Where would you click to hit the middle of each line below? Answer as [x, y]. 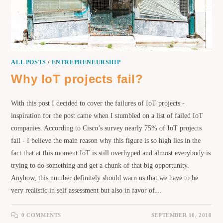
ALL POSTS [29, 62]
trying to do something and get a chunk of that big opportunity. [100, 165]
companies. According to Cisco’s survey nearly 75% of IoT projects [107, 128]
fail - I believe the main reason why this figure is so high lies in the [106, 140]
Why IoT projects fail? [77, 79]
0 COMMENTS [42, 215]
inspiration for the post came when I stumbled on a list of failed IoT [107, 115]
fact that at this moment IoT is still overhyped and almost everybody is [111, 153]
